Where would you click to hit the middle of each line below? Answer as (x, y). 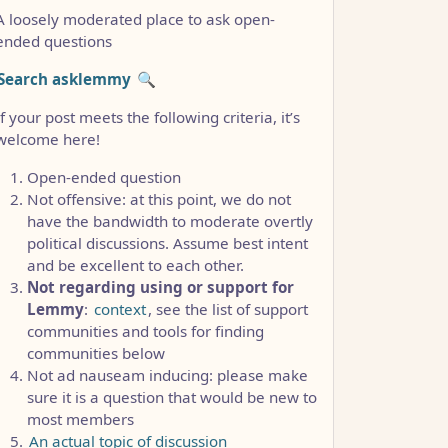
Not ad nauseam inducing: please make (167, 374)
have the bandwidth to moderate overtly (170, 220)
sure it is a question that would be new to (172, 396)
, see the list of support (228, 308)
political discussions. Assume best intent (167, 242)
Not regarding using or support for (160, 286)
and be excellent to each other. (135, 264)
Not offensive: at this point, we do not (159, 198)
